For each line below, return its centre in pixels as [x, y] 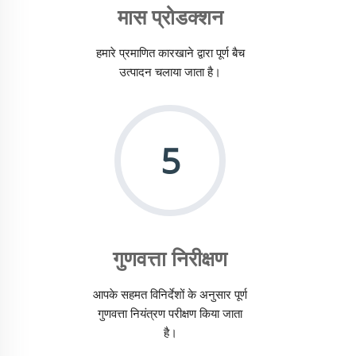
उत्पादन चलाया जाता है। [170, 72]
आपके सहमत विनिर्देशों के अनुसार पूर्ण [170, 294]
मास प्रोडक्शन [170, 17]
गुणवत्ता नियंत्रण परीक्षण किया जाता [170, 313]
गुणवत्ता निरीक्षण [170, 259]
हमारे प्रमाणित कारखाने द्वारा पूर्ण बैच [170, 53]
